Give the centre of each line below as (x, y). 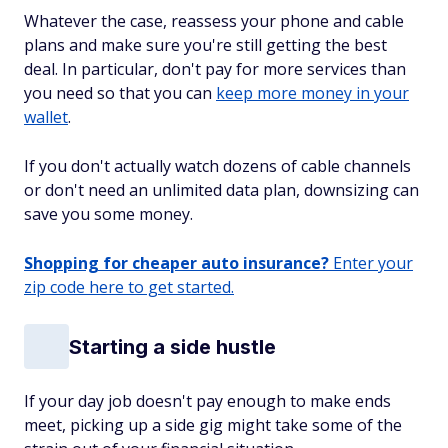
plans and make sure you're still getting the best (205, 45)
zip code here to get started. (129, 287)
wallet (46, 117)
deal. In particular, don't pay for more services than (215, 69)
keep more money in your (312, 93)
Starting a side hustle (172, 346)
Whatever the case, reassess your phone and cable (214, 21)
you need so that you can (120, 93)
